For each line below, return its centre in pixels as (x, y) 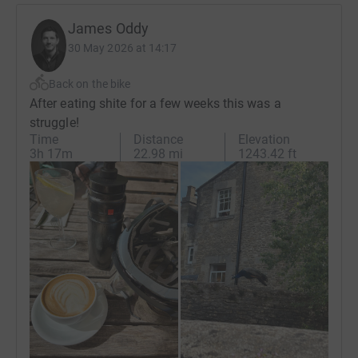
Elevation (264, 140)
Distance (159, 140)
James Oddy (108, 29)
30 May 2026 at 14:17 (123, 48)
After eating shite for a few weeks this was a (155, 104)
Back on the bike (90, 84)
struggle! (54, 123)
